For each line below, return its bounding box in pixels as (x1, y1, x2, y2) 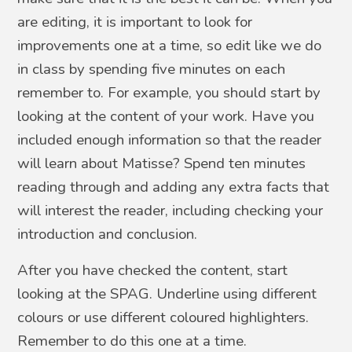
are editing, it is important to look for (17, 11, 253, 32)
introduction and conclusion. (17, 223, 202, 244)
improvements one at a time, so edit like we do (17, 35, 322, 56)
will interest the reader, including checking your (17, 200, 324, 221)
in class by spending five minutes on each (17, 58, 286, 79)
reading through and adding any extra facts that (17, 176, 330, 197)
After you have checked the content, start (17, 259, 288, 280)
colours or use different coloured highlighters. (17, 306, 310, 328)
